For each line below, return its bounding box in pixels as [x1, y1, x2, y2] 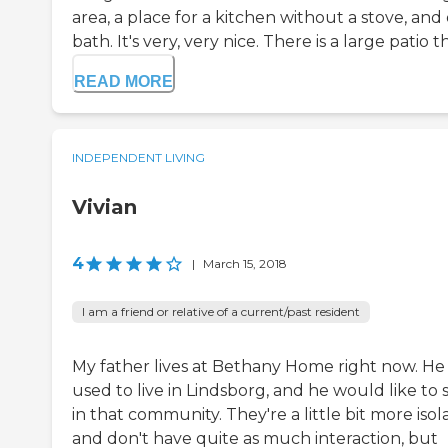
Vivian [72, 195, 137, 220]
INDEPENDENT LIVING [72, 150, 205, 166]
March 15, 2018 [203, 256, 287, 272]
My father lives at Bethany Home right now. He [72, 357, 445, 377]
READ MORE [74, 73, 173, 91]
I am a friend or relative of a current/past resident [82, 304, 360, 320]
